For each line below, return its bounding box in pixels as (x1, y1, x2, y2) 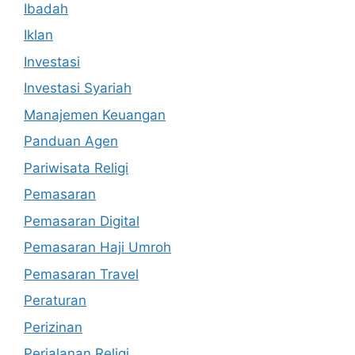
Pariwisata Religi (24, 159, 128, 176)
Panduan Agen (24, 133, 118, 149)
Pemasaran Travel (24, 265, 139, 282)
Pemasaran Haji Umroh (24, 239, 171, 255)
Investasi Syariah (24, 80, 132, 96)
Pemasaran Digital (24, 212, 139, 229)
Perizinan (24, 319, 82, 335)
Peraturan (24, 292, 86, 308)
